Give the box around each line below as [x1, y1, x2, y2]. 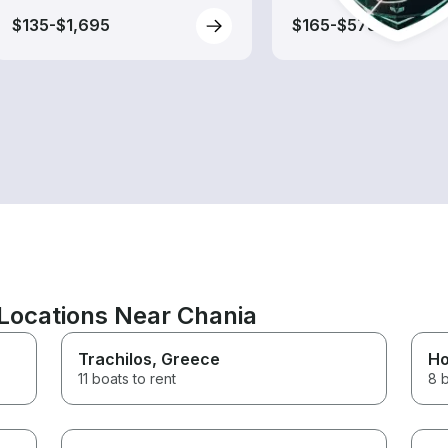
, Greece [152, 348, 221, 369]
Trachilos [78, 348, 153, 369]
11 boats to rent [78, 369, 177, 387]
